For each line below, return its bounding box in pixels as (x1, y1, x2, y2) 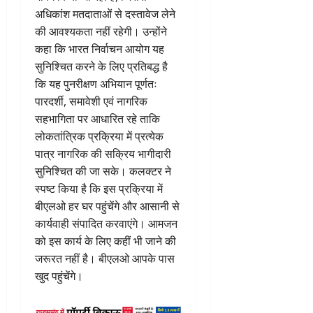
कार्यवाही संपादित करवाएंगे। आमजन (35, 216, 177, 232)
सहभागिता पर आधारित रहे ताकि (35, 111, 160, 127)
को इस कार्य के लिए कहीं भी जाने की (35, 233, 176, 249)
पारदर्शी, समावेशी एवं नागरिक (35, 94, 147, 110)
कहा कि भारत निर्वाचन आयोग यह (35, 41, 164, 57)
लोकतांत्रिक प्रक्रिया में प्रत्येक (35, 129, 163, 145)
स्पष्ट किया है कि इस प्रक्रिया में (35, 181, 163, 197)
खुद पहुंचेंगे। (35, 268, 86, 284)
